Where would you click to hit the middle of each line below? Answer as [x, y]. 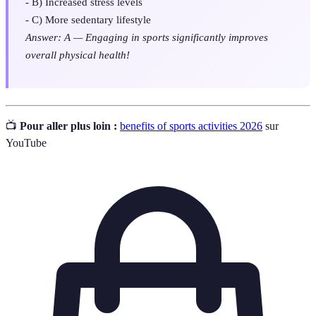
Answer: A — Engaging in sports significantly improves [147, 37]
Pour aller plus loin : [68, 126]
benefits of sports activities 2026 [191, 126]
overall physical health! [78, 54]
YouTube [26, 142]
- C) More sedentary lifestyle [88, 19]
